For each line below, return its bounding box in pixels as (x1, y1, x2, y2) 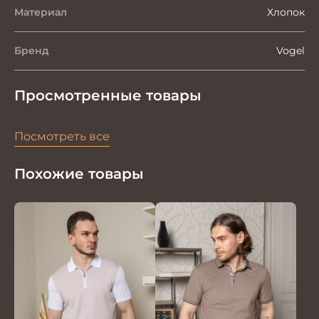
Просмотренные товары (14, 86, 202, 104)
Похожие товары (14, 164, 144, 182)
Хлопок (267, 5, 305, 19)
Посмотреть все (14, 129, 110, 143)
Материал (14, 5, 67, 19)
